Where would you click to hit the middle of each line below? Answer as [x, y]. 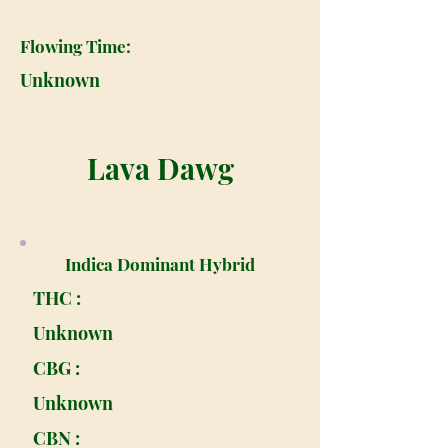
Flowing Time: [75, 46]
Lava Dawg [160, 168]
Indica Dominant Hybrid [160, 264]
